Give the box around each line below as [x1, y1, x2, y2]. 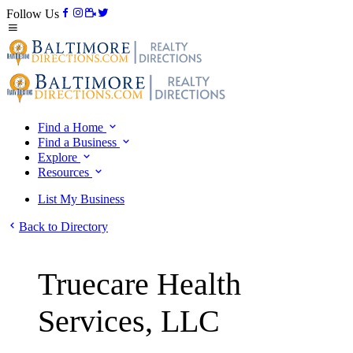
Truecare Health [38, 266, 241, 302]
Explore [38, 150, 80, 164]
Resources [38, 165, 92, 179]
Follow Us [6, 7, 59, 20]
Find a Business [38, 136, 120, 149]
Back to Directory [19, 220, 108, 233]
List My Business [38, 192, 124, 206]
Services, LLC [38, 303, 220, 339]
